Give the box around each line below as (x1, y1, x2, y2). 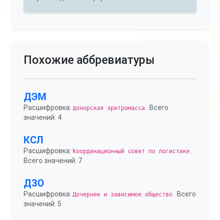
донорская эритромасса (73, 105, 145, 111)
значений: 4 (24, 113, 61, 121)
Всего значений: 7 (24, 157, 82, 165)
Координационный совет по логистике (73, 148, 190, 155)
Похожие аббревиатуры (24, 53, 155, 67)
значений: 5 (24, 200, 61, 208)
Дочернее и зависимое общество (73, 191, 172, 198)
